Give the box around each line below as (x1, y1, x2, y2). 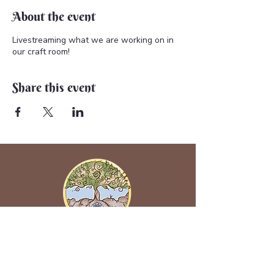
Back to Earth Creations (34, 235, 161, 251)
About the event (12, 9, 95, 24)
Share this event (12, 80, 95, 95)
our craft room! (12, 46, 70, 58)
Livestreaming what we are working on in (12, 34, 174, 46)
